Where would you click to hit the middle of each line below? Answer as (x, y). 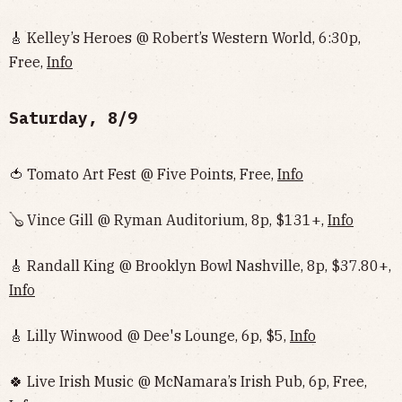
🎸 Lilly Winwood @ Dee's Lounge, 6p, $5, (149, 336)
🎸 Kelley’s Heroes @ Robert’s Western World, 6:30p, (185, 38)
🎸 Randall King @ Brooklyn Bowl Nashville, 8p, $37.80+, (200, 266)
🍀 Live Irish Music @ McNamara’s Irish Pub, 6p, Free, (188, 381)
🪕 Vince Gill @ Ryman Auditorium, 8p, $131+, (168, 220)
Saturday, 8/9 (73, 118)
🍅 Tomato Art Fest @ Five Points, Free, (143, 174)
